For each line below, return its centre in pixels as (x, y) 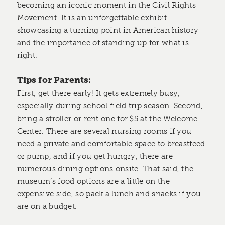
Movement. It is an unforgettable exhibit (92, 17)
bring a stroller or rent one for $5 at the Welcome (107, 118)
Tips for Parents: (54, 80)
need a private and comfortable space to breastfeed (111, 143)
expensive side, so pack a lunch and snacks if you (109, 194)
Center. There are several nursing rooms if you (104, 131)
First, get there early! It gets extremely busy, (98, 93)
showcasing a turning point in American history (108, 30)
